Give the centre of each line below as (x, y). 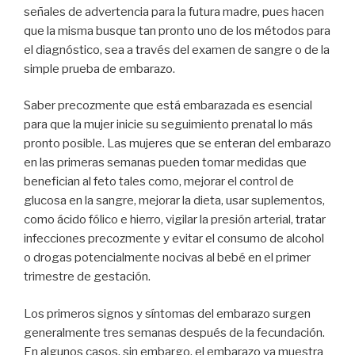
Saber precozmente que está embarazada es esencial (168, 106)
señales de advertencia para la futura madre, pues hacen (174, 11)
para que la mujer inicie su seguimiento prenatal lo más (168, 125)
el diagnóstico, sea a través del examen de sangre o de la (177, 50)
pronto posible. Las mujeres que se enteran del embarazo (177, 144)
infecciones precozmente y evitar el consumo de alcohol (174, 239)
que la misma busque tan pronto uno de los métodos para (177, 31)
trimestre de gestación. (87, 277)
